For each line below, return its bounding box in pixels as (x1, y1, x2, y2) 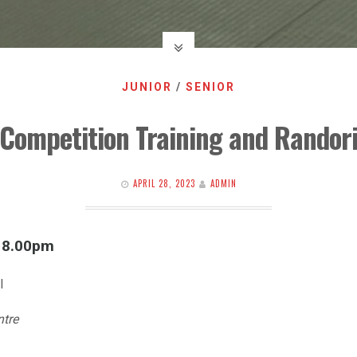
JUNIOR (122, 80, 172, 93)
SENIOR (186, 80, 235, 93)
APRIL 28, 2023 (132, 176, 195, 190)
